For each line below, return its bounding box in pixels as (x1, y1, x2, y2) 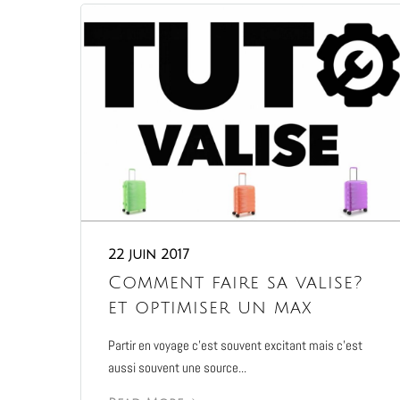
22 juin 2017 (108, 246, 189, 262)
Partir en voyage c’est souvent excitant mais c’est (108, 336, 362, 354)
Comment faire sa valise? (108, 272, 362, 293)
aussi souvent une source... (108, 358, 246, 376)
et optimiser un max (108, 297, 312, 318)
